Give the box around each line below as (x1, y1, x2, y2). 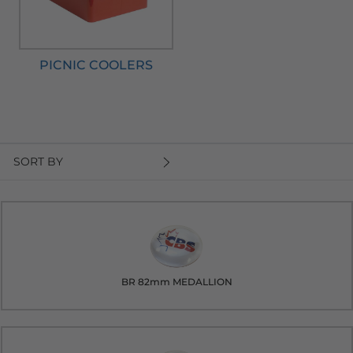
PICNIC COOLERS (39, 58, 153, 73)
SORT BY (13, 154, 63, 169)
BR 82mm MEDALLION (121, 276, 232, 288)
